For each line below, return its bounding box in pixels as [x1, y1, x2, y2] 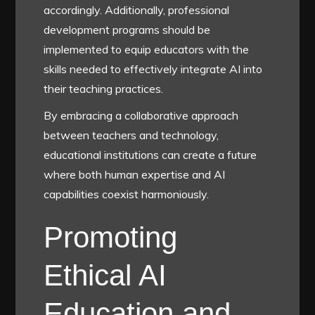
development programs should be [44, 22, 211, 37]
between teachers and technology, [44, 127, 219, 142]
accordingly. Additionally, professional [44, 2, 230, 17]
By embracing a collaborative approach [44, 108, 239, 122]
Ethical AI [44, 258, 167, 292]
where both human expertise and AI [44, 167, 226, 181]
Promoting [44, 220, 178, 254]
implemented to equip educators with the [44, 41, 250, 56]
